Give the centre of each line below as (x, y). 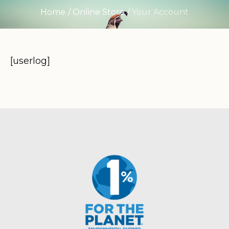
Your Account (160, 12)
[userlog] (30, 61)
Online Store (99, 12)
